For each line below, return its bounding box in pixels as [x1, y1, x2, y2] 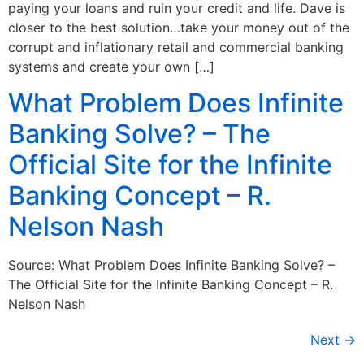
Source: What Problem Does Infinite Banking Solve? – [8, 257, 335, 274]
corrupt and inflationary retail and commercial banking [8, 38, 344, 55]
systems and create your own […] [8, 58, 214, 75]
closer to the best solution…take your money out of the [8, 19, 349, 36]
